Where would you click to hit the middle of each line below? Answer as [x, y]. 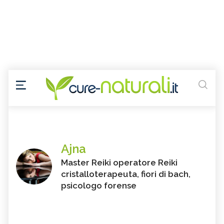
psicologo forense [99, 186]
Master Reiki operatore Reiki [119, 163]
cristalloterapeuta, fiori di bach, [126, 174]
